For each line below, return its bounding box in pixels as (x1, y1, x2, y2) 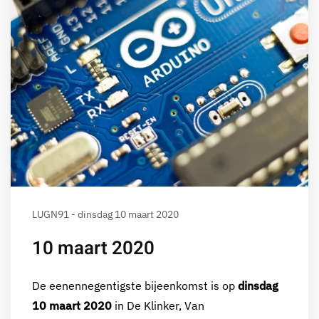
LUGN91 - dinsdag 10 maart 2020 (32, 207, 179, 221)
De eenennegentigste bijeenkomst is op (32, 278, 238, 293)
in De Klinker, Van (112, 298, 204, 313)
